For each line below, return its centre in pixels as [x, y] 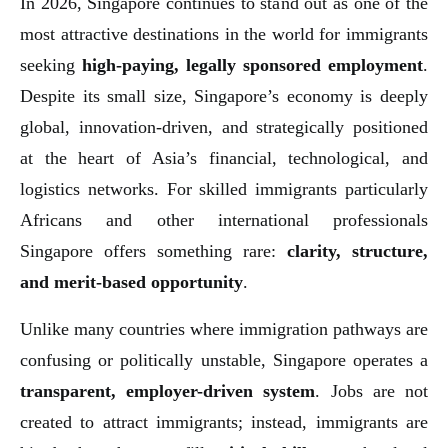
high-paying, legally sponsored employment [252, 64]
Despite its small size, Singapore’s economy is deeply [224, 95]
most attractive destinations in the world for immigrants [224, 33]
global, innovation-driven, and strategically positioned [224, 126]
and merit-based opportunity [131, 281]
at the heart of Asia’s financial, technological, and [224, 157]
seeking [51, 64]
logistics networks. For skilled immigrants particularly [224, 188]
